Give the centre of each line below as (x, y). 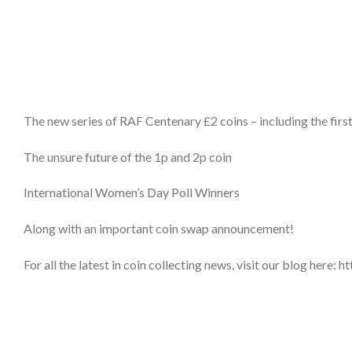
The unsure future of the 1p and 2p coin (128, 156)
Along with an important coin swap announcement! (159, 229)
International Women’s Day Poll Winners (132, 192)
